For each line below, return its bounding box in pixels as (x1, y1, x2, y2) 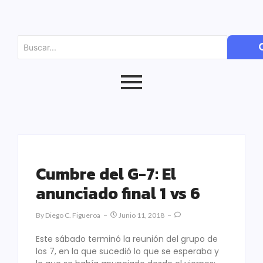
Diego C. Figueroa (45, 211, 100, 220)
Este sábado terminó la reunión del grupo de (36, 233, 218, 245)
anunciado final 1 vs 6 (36, 181, 200, 205)
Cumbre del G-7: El (36, 161, 176, 186)
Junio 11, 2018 (119, 211, 164, 220)
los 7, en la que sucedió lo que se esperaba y (36, 245, 219, 257)
